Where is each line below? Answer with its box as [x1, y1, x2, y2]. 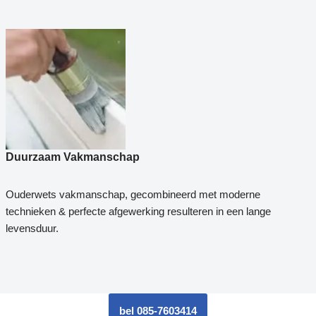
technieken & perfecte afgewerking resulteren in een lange [5, 205, 271, 217]
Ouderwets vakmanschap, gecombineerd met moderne [5, 188, 260, 200]
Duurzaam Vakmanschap [5, 150, 140, 163]
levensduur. [5, 221, 59, 234]
